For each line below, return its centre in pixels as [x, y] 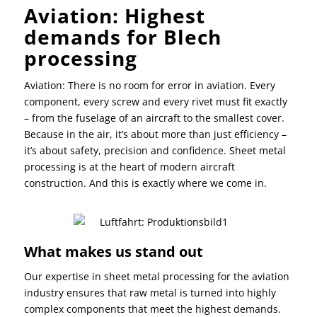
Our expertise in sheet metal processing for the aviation [156, 276]
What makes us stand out [113, 251]
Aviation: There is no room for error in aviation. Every [149, 85]
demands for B [100, 37]
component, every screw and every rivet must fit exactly [155, 101]
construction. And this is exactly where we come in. [145, 183]
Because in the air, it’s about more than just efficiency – [155, 134]
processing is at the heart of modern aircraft [129, 166]
